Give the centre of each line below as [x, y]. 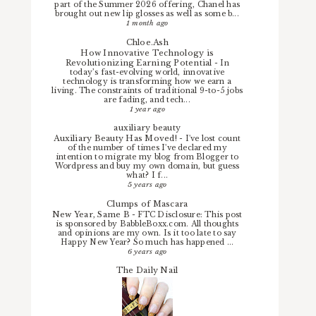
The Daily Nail [147, 271]
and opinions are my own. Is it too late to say [147, 233]
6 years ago [147, 251]
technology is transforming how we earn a [147, 81]
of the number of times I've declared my [147, 148]
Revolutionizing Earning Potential [140, 62]
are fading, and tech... [147, 99]
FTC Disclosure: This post [190, 214]
